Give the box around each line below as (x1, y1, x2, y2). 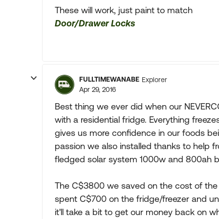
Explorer (142, 75, 167, 84)
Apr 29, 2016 (79, 86, 116, 94)
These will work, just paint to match (55, 5, 193, 16)
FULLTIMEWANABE (79, 75, 139, 84)
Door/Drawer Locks (55, 18, 135, 29)
